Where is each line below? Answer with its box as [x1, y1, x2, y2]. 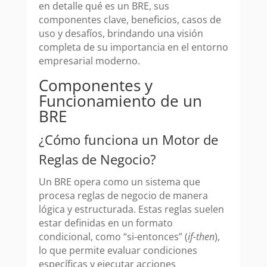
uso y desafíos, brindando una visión [38, 27, 203, 41]
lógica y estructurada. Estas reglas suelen [38, 203, 224, 216]
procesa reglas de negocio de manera [38, 189, 208, 203]
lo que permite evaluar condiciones [38, 244, 197, 257]
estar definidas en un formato [38, 216, 173, 230]
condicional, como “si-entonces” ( [38, 230, 188, 244]
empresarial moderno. [38, 54, 140, 68]
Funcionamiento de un [38, 90, 202, 112]
